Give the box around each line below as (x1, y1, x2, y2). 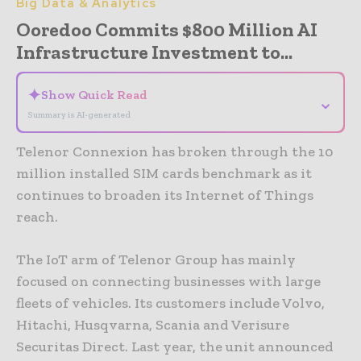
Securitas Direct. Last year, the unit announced (16, 338, 334, 356)
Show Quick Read (41, 87, 147, 103)
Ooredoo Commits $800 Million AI (16, 18, 317, 42)
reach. (16, 208, 58, 226)
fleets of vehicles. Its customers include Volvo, (16, 294, 325, 313)
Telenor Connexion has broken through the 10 (16, 143, 333, 161)
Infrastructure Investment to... (16, 40, 293, 64)
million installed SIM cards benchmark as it (16, 164, 312, 183)
